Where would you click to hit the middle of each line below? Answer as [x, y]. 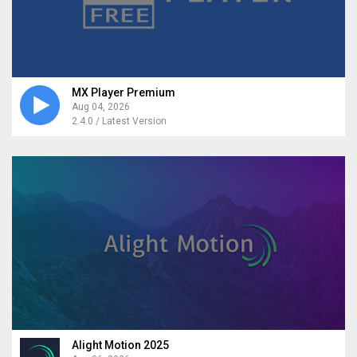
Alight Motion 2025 [120, 345]
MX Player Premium [124, 92]
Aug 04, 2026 [101, 106]
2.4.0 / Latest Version [119, 121]
